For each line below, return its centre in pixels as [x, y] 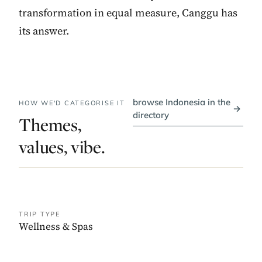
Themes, [50, 125]
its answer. [44, 31]
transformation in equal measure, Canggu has [128, 13]
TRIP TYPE [39, 214]
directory [151, 115]
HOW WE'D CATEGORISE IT [72, 103]
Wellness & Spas [56, 227]
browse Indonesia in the [182, 102]
